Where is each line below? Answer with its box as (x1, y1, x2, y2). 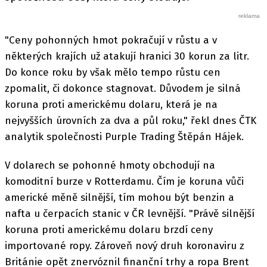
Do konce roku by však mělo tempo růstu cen (5, 66, 221, 79)
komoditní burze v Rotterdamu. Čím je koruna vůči (5, 175, 244, 188)
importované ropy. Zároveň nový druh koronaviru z (5, 239, 244, 252)
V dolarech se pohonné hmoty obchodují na (5, 159, 215, 172)
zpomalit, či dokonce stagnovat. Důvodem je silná (5, 82, 241, 95)
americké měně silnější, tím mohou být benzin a (5, 191, 234, 204)
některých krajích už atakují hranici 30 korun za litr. (5, 49, 249, 63)
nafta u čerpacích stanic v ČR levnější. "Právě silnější (5, 207, 254, 220)
